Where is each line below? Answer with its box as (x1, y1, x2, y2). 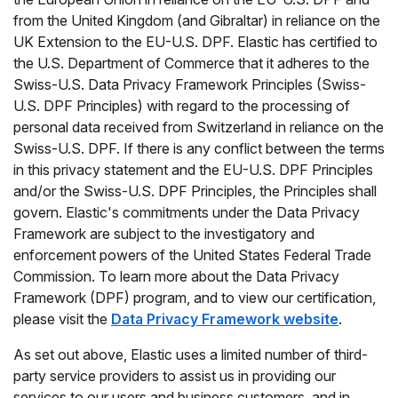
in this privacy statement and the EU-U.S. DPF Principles (13, 161, 373, 179)
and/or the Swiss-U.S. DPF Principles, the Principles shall (13, 182, 377, 200)
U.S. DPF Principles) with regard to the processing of (13, 97, 350, 115)
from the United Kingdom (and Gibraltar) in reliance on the (13, 12, 380, 29)
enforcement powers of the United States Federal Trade (13, 246, 371, 264)
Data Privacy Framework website (111, 310, 338, 328)
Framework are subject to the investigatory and (13, 225, 314, 243)
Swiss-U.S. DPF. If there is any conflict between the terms (13, 139, 385, 157)
